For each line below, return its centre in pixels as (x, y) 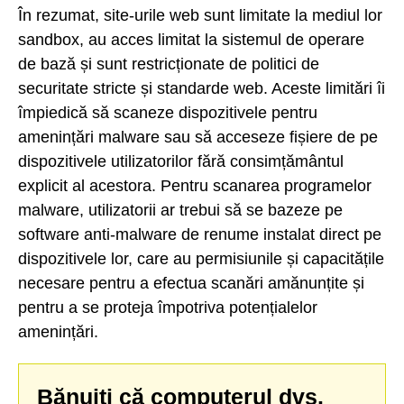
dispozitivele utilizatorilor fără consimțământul (181, 161)
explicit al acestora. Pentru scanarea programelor (195, 185)
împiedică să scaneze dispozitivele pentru (168, 112)
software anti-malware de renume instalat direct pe (200, 234)
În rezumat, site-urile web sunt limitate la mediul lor (200, 15)
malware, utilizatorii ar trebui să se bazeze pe (180, 210)
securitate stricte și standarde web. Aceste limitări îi (202, 88)
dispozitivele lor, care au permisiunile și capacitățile (201, 258)
